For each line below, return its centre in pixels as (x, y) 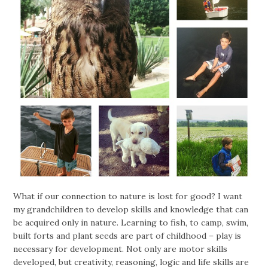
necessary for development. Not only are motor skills (121, 249)
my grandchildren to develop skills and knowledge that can (131, 209)
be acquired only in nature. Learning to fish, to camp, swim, (131, 222)
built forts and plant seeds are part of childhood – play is (127, 235)
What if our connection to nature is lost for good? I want (128, 196)
